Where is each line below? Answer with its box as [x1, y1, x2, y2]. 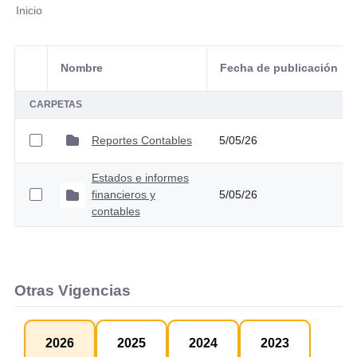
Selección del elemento [28, 69, 155, 83]
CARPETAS [29, 99, 82, 111]
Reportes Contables [91, 133, 192, 147]
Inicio [15, 3, 42, 17]
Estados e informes [91, 171, 189, 185]
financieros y [91, 188, 155, 202]
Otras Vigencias [14, 282, 131, 300]
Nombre [60, 61, 103, 75]
